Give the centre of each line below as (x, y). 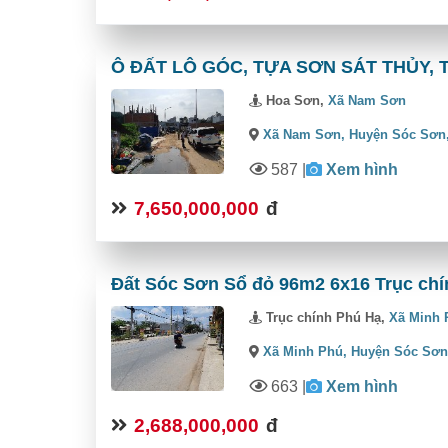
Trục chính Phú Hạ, (326, 317)
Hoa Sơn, (295, 101)
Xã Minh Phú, (305, 351)
